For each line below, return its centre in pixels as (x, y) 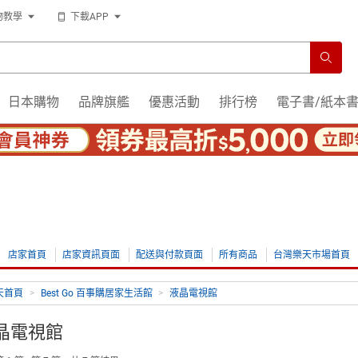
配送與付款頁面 (169, 255)
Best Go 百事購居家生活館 (96, 293)
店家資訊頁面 (91, 255)
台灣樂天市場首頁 (312, 255)
